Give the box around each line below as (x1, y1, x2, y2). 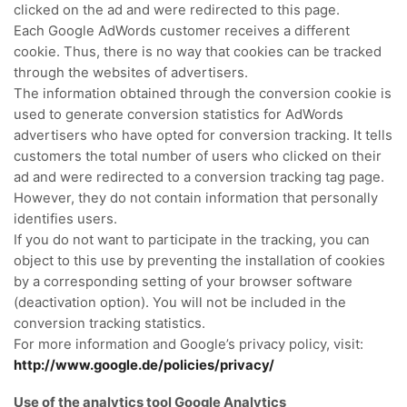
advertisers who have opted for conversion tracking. (14, 126, 353, 144)
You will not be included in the (153, 293, 346, 311)
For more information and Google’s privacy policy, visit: (14, 335, 363, 352)
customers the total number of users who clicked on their (14, 147, 382, 164)
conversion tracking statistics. (14, 314, 205, 332)
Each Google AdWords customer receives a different (14, 22, 350, 39)
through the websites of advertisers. (14, 64, 248, 81)
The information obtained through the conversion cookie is (14, 84, 392, 102)
